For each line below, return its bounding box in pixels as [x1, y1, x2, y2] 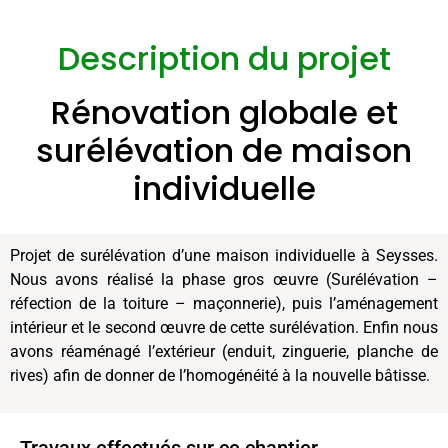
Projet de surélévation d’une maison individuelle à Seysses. [10, 246, 438, 266]
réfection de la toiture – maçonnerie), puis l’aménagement [10, 294, 438, 314]
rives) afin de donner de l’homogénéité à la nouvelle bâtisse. [10, 366, 430, 386]
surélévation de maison [36, 128, 412, 174]
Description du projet [57, 36, 391, 82]
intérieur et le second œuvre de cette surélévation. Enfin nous [10, 318, 438, 338]
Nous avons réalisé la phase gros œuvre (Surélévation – [10, 270, 438, 290]
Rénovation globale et [50, 90, 398, 136]
